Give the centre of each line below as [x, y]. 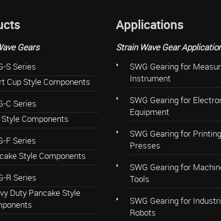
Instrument [150, 78]
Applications [149, 24]
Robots [143, 212]
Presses [145, 145]
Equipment [149, 111]
